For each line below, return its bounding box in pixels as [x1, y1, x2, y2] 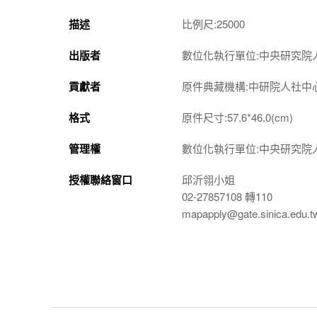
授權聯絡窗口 [69, 172, 132, 188]
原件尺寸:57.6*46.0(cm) [182, 110, 293, 125]
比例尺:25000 [182, 16, 245, 31]
